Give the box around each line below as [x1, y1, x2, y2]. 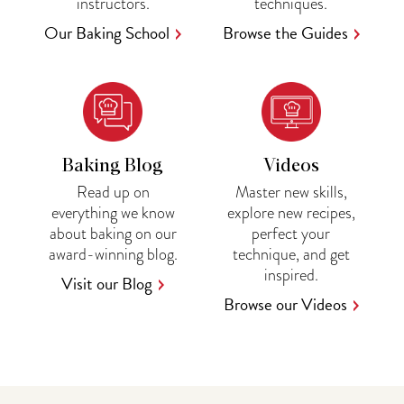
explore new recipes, [226, 201, 355, 224]
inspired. [263, 263, 318, 286]
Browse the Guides [222, 20, 348, 46]
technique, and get [232, 243, 350, 265]
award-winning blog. [48, 243, 178, 265]
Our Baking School [44, 20, 170, 46]
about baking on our [49, 222, 177, 244]
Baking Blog [62, 157, 164, 175]
